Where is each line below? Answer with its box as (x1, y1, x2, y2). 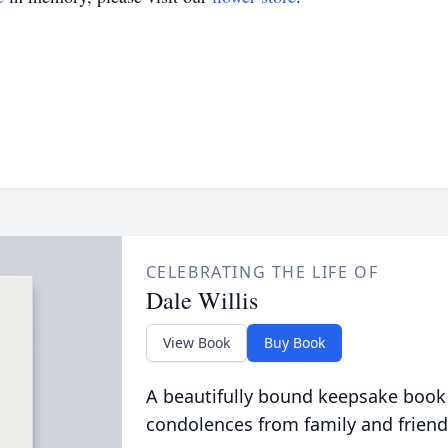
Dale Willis (145, 284, 258, 316)
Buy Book (263, 333, 325, 352)
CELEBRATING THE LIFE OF (145, 261, 379, 283)
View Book (162, 333, 230, 352)
